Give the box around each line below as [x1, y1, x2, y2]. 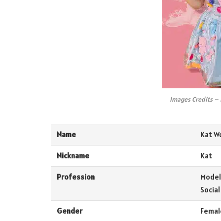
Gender [56, 206, 82, 216]
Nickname [56, 151, 89, 161]
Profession [56, 172, 95, 182]
